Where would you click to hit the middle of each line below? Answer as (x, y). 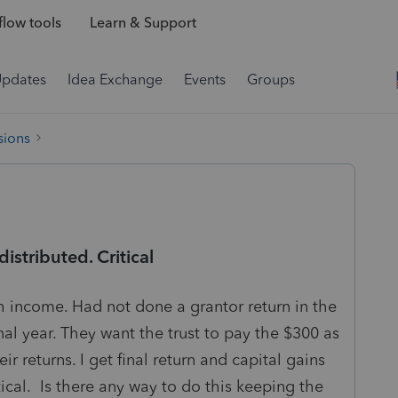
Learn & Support (143, 23)
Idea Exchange (115, 80)
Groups (271, 80)
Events (205, 80)
